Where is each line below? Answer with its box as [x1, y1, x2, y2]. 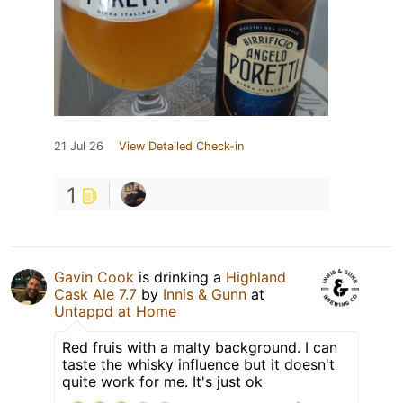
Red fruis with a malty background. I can [62, 337, 337, 356]
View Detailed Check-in [119, 139, 244, 153]
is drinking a [134, 267, 226, 286]
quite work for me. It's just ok [62, 372, 263, 390]
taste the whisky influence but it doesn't [62, 354, 335, 373]
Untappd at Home [54, 301, 176, 320]
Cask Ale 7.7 [54, 284, 137, 303]
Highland [226, 267, 286, 286]
